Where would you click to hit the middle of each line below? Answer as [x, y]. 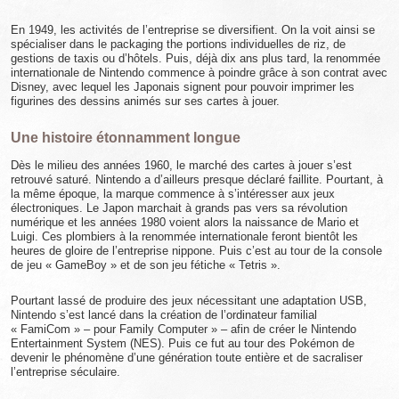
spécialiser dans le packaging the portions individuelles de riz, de [178, 44]
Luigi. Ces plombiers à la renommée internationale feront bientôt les [184, 236]
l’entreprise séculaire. [65, 371]
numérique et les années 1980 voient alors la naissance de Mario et [185, 222]
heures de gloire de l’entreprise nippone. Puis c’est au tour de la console [196, 250]
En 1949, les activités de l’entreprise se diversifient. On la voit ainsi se [193, 29]
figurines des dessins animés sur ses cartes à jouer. [145, 101]
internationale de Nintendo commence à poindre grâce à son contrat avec [199, 72]
